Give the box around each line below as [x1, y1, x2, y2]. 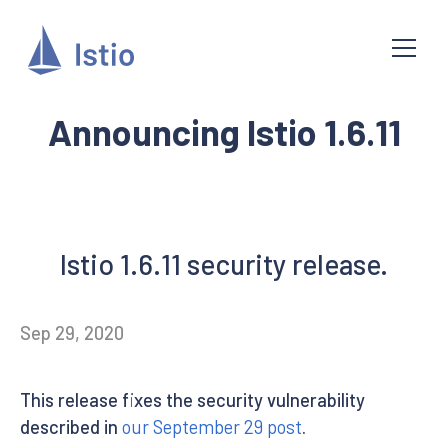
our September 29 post [122, 415, 302, 438]
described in [20, 415, 122, 438]
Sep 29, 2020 [20, 322, 124, 344]
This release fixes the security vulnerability [20, 388, 365, 411]
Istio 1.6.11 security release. [60, 247, 388, 281]
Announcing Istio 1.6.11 [47, 110, 401, 153]
